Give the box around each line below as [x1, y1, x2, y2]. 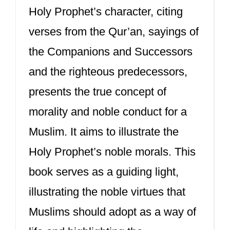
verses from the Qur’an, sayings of [29, 25, 199, 38]
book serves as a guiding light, [29, 165, 179, 178]
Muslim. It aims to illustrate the [29, 125, 179, 138]
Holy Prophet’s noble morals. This [29, 145, 196, 158]
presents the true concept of [29, 85, 166, 98]
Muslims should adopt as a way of [29, 205, 196, 218]
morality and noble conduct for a [29, 105, 187, 118]
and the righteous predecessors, [29, 65, 187, 78]
